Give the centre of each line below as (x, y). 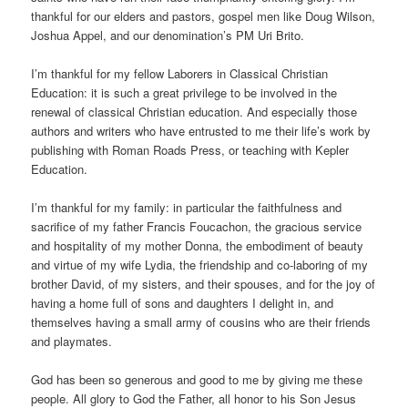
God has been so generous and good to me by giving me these (197, 380)
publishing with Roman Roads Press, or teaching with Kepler (190, 149)
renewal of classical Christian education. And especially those (194, 111)
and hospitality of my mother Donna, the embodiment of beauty (198, 246)
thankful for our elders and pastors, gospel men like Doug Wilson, (204, 15)
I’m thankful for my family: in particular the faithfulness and (187, 208)
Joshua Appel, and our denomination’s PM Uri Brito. (170, 35)
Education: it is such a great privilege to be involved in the (184, 92)
